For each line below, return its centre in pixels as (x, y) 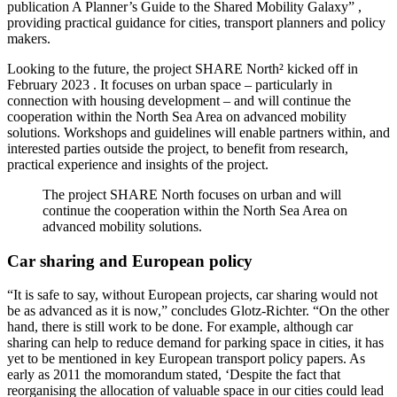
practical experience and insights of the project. (138, 164)
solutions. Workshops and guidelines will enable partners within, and (198, 132)
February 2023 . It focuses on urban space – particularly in (170, 84)
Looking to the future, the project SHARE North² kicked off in (183, 68)
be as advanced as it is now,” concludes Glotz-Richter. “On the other (198, 311)
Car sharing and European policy (130, 261)
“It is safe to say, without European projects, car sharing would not (192, 295)
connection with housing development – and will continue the (179, 100)
